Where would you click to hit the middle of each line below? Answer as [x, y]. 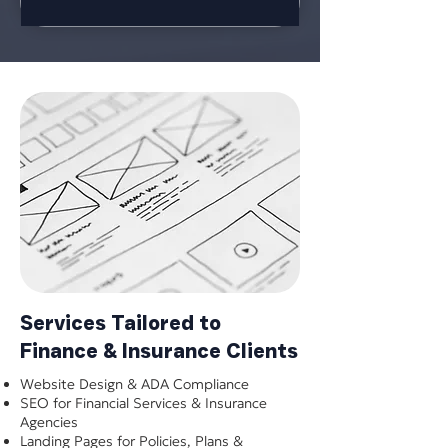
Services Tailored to [120, 323]
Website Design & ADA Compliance [134, 384]
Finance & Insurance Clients [159, 351]
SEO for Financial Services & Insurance [143, 403]
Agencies [49, 422]
